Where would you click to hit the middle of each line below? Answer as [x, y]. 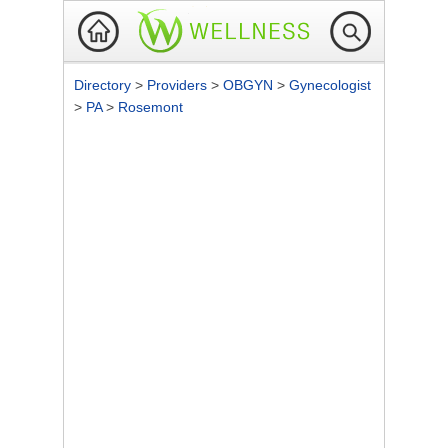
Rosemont [150, 107]
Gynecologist [330, 85]
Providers [179, 85]
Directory [104, 85]
